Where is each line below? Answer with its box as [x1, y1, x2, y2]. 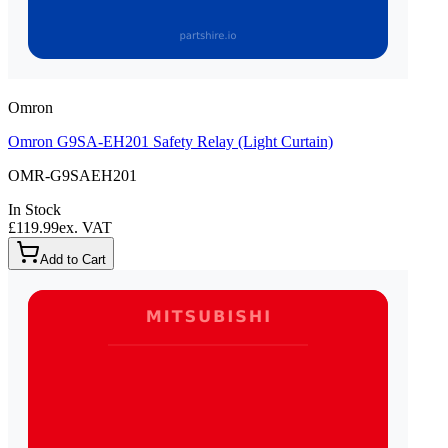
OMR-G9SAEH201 [8, 166, 137, 184]
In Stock [8, 200, 61, 218]
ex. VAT [59, 218, 112, 236]
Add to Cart [40, 251, 106, 267]
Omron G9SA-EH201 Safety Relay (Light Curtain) [8, 132, 333, 150]
